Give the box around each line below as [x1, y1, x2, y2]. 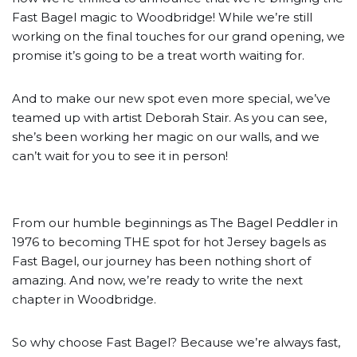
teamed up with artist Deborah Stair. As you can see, [12, 110, 327, 125]
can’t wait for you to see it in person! [12, 148, 228, 163]
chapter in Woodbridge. [12, 292, 156, 307]
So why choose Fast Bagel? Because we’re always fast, [12, 335, 340, 350]
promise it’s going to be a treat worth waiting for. [12, 48, 304, 63]
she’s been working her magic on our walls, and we [12, 129, 320, 144]
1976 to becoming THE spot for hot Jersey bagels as [12, 234, 326, 249]
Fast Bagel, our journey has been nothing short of [12, 253, 311, 269]
